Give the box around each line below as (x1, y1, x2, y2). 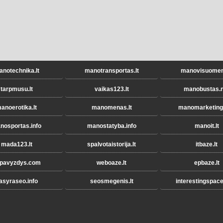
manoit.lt (194, 122, 219, 129)
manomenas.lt (91, 104, 132, 111)
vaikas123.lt (94, 85, 129, 93)
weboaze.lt (97, 159, 126, 166)
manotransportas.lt (84, 67, 139, 74)
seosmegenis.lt (90, 177, 133, 185)
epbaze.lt (194, 159, 220, 166)
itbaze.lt (196, 140, 218, 148)
